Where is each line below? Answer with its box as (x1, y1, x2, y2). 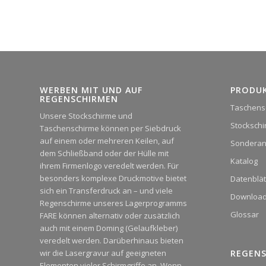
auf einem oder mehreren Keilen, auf (40, 135, 174, 146)
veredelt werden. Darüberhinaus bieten (40, 235, 183, 246)
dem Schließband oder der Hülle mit (40, 147, 169, 159)
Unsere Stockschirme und (40, 110, 132, 121)
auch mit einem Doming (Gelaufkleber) (40, 222, 178, 233)
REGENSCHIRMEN (40, 93, 118, 104)
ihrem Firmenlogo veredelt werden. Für (40, 160, 179, 171)
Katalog (230, 155, 258, 166)
